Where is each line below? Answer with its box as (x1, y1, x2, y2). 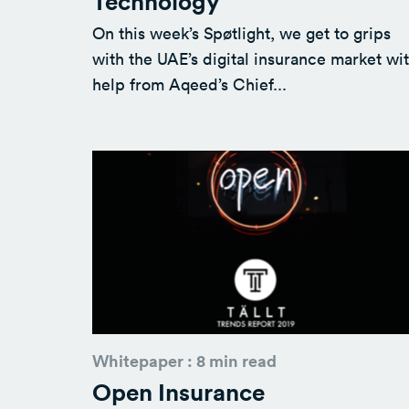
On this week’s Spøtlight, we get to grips (92, 21, 391, 44)
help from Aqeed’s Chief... (92, 72, 287, 95)
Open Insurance (92, 375, 265, 407)
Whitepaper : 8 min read (92, 349, 277, 372)
